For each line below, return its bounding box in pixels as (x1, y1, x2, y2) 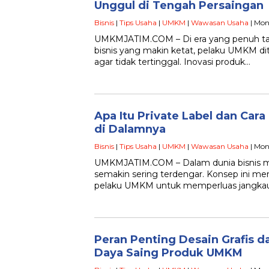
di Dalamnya (94, 122, 166, 136)
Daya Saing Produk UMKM (94, 246, 243, 259)
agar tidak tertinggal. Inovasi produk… (94, 56, 250, 67)
